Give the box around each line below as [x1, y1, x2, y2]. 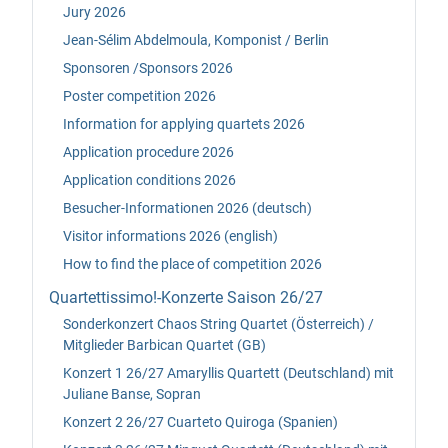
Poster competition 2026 [63, 87, 216, 104]
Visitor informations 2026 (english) [63, 227, 278, 244]
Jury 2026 [63, 3, 126, 20]
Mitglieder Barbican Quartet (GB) [63, 336, 266, 353]
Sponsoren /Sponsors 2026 [63, 59, 233, 76]
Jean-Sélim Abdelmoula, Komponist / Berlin [63, 31, 329, 48]
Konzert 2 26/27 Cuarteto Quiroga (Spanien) [63, 413, 338, 430]
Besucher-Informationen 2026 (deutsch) [63, 199, 312, 216]
